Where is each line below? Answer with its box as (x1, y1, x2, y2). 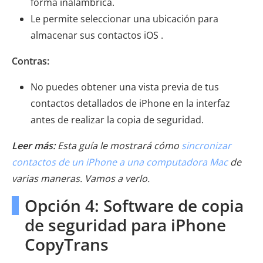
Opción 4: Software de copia (25, 194, 244, 217)
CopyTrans (25, 233, 109, 256)
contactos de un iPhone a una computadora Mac (12, 156, 228, 169)
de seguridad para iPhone (25, 214, 226, 237)
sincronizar (181, 139, 231, 153)
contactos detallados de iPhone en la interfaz (31, 97, 230, 110)
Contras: (12, 55, 49, 68)
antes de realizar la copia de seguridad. (31, 113, 204, 127)
